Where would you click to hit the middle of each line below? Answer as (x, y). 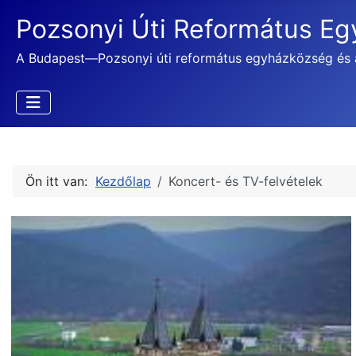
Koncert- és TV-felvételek (246, 181)
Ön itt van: (60, 181)
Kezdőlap (123, 181)
